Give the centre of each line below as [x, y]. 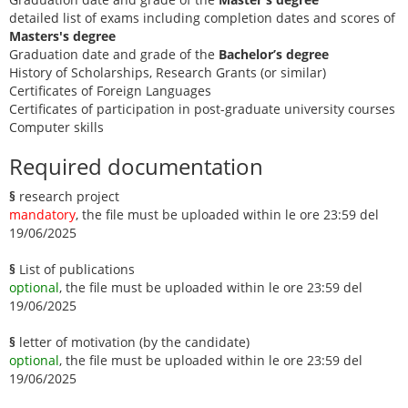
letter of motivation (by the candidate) [133, 342]
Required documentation [136, 166]
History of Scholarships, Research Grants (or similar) [168, 72]
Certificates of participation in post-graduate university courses [202, 109]
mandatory [42, 214]
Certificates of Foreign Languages [110, 91]
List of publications [75, 269]
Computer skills [56, 127]
